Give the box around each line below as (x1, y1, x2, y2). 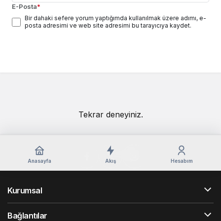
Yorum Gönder (20, 46, 71, 55)
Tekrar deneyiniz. (78, 109, 143, 119)
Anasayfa (28, 158, 51, 164)
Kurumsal (7, 185, 42, 195)
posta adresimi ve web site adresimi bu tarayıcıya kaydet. (25, 21, 191, 29)
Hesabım (170, 158, 193, 164)
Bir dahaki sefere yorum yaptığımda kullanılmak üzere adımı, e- (25, 14, 206, 22)
